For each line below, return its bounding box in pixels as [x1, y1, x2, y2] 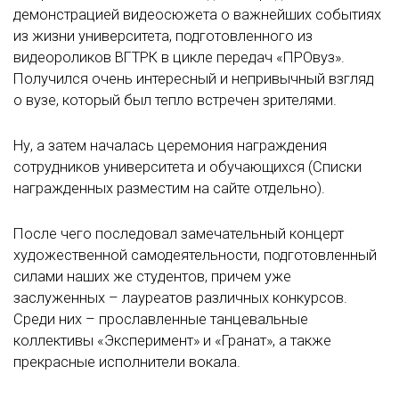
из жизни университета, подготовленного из [13, 27, 313, 45]
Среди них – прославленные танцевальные [13, 311, 308, 329]
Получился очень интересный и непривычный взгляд [13, 69, 374, 87]
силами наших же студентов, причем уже [13, 268, 291, 286]
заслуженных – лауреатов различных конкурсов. [13, 289, 347, 307]
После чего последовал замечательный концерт [13, 225, 344, 243]
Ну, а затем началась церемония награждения [13, 137, 327, 155]
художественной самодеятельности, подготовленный [13, 247, 377, 265]
